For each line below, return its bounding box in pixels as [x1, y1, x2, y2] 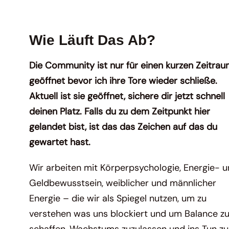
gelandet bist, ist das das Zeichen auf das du [29, 121, 218, 133]
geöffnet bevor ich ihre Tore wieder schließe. [29, 75, 218, 87]
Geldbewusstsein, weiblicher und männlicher [29, 177, 217, 190]
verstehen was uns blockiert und [29, 208, 169, 220]
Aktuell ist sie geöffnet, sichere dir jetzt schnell [29, 90, 225, 103]
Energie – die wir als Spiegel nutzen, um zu [29, 192, 207, 205]
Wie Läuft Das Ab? [29, 32, 156, 49]
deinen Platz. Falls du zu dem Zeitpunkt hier [29, 105, 211, 118]
